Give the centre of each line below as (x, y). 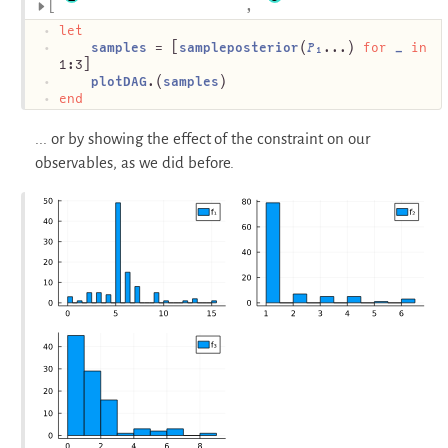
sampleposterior (239, 48)
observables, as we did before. (134, 163)
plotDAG (119, 82)
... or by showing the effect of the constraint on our (203, 139)
